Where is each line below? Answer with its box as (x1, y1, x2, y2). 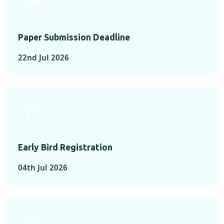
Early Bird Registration (18, 142, 112, 152)
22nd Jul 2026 (18, 52, 69, 63)
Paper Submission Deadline (18, 32, 130, 42)
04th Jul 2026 (18, 162, 67, 173)
